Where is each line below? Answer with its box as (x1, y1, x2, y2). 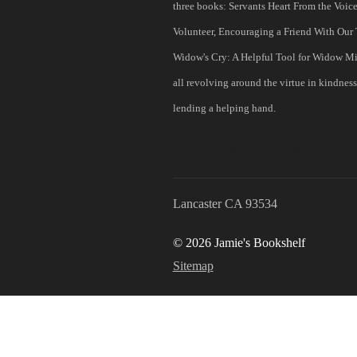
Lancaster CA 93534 (172, 197, 277, 210)
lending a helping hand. (172, 103, 276, 114)
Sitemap (172, 259, 214, 273)
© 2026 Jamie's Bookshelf (172, 236, 305, 249)
